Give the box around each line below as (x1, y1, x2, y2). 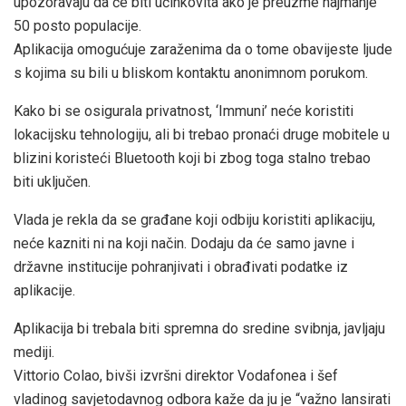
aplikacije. (14, 281, 75, 299)
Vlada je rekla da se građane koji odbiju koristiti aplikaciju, (14, 210, 375, 228)
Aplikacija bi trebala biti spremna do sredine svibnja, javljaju (14, 319, 385, 337)
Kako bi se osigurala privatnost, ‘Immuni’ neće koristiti (14, 101, 353, 120)
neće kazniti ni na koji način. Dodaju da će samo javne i (14, 234, 354, 252)
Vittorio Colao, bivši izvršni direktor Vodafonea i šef (14, 366, 338, 384)
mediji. (14, 343, 54, 361)
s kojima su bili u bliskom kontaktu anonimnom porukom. (14, 63, 368, 82)
